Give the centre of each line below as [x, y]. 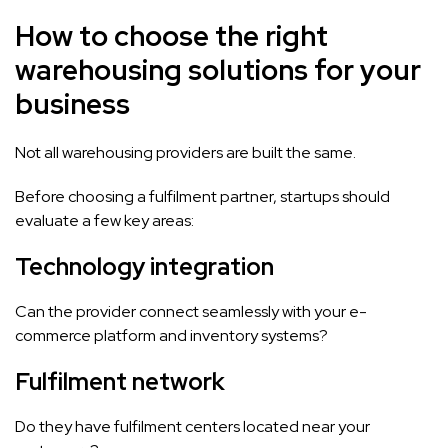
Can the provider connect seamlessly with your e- [191, 311]
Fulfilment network [120, 381]
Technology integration [144, 266]
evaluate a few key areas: [104, 220]
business [72, 103]
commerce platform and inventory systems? [171, 335]
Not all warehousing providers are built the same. [185, 152]
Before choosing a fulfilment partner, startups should [202, 196]
